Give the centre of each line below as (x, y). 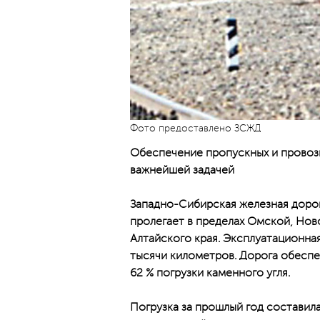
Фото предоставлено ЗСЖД (196, 128)
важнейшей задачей (182, 170)
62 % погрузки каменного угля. (210, 273)
